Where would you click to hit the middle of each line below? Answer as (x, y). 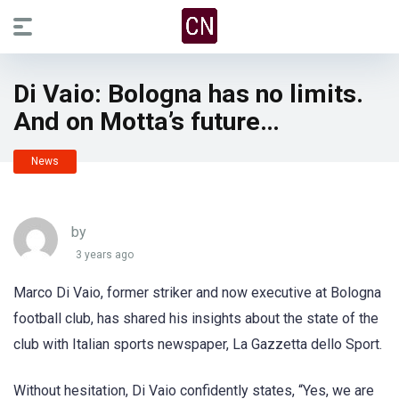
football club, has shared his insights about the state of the (196, 318)
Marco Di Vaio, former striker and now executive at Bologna (197, 293)
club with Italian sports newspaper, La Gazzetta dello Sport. (198, 344)
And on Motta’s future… (147, 122)
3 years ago (105, 255)
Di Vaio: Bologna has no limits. (188, 94)
